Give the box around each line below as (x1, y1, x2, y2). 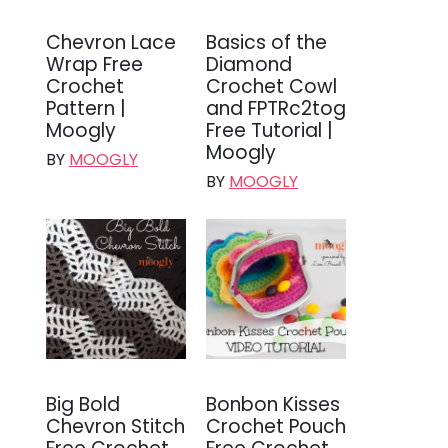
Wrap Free (46, 50, 143, 78)
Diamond (206, 50, 292, 78)
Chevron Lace (46, 28, 176, 56)
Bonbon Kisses (206, 390, 340, 418)
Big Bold (46, 390, 120, 418)
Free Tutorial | (206, 116, 333, 144)
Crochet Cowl (206, 72, 337, 100)
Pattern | (46, 94, 126, 122)
